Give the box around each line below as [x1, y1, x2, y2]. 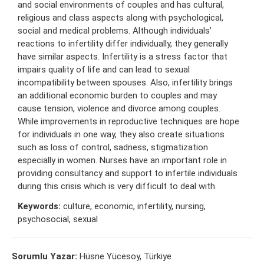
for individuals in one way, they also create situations [18, 128, 225, 140]
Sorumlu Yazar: [12, 250, 80, 262]
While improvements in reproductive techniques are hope [18, 115, 239, 127]
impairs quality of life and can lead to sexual [18, 64, 190, 75]
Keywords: [18, 200, 61, 212]
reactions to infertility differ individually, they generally [18, 38, 228, 49]
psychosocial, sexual [18, 213, 98, 225]
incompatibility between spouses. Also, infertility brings [18, 77, 233, 88]
